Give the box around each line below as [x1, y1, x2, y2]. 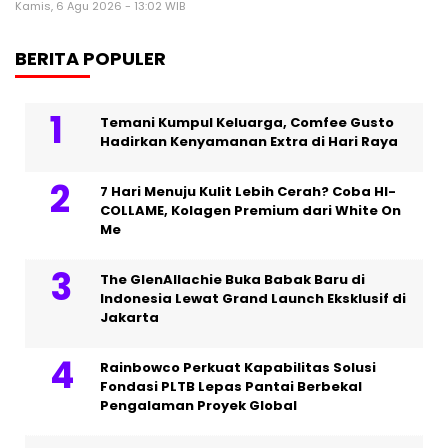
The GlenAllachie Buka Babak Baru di [100, 269, 365, 289]
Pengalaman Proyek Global [100, 395, 297, 415]
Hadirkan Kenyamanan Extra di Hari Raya [100, 131, 398, 151]
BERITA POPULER [15, 45, 166, 71]
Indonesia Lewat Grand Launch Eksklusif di [100, 288, 406, 308]
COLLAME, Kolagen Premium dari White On [100, 200, 401, 220]
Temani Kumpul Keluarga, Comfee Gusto [100, 112, 394, 132]
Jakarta [100, 307, 159, 327]
